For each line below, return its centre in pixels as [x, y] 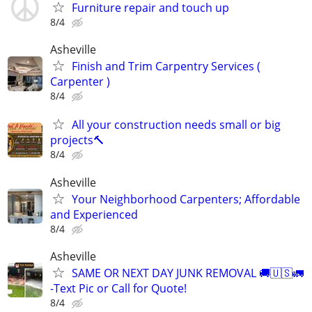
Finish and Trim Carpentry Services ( [166, 67]
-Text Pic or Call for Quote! [118, 288]
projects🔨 [77, 140]
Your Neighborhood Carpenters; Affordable [186, 199]
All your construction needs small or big [176, 125]
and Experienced [94, 214]
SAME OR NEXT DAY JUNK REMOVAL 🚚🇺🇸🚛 [188, 273]
